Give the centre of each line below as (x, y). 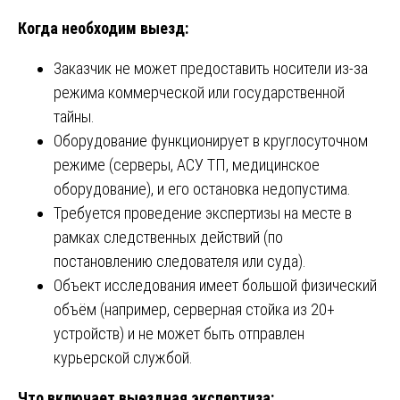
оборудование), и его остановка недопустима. (202, 188)
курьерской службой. (123, 357)
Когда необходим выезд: (103, 28)
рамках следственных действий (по (168, 237)
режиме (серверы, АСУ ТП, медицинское (187, 164)
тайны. (74, 116)
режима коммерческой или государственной (199, 92)
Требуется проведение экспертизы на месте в (203, 212)
